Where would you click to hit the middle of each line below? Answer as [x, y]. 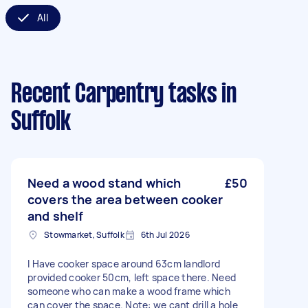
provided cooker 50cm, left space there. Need [132, 277]
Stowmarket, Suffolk [84, 235]
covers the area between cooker [125, 199]
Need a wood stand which [104, 183]
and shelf [56, 216]
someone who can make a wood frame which [129, 291]
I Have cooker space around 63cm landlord [124, 264]
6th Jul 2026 [165, 235]
